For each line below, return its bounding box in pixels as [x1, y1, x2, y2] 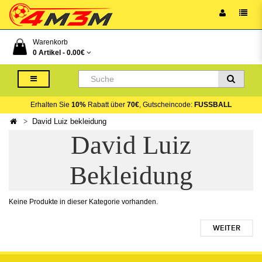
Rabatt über [86, 101, 127, 109]
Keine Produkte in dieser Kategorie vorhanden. [9, 198, 158, 206]
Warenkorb [33, 38, 68, 46]
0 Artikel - [33, 49, 67, 57]
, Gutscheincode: [139, 101, 194, 109]
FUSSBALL [194, 101, 232, 109]
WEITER [213, 223, 240, 233]
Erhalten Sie [30, 101, 71, 109]
